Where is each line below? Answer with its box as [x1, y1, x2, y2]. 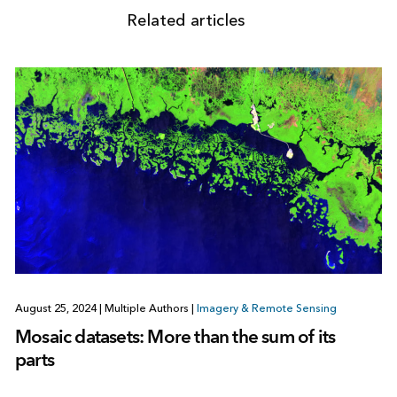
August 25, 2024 [14, 301, 99, 315]
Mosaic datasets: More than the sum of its [14, 324, 336, 347]
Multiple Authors [101, 301, 191, 315]
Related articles [127, 10, 245, 30]
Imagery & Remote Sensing [196, 301, 337, 315]
